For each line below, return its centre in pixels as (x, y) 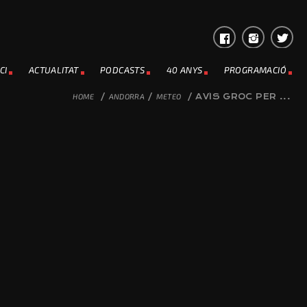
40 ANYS (184, 70)
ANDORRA (127, 96)
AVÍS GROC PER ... (243, 97)
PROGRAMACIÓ (255, 70)
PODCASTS (123, 70)
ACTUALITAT (53, 70)
